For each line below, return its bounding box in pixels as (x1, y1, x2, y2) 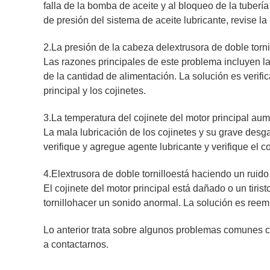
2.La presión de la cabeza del (43, 42, 169, 52)
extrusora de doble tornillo (60, 169, 171, 179)
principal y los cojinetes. (43, 86, 146, 96)
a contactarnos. (43, 239, 108, 250)
